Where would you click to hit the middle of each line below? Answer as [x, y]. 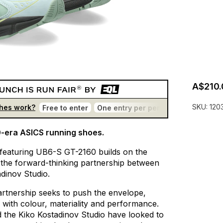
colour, [34, 204]
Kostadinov [58, 215]
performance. [133, 204]
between [143, 163]
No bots [195, 108]
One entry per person [135, 108]
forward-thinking [47, 163]
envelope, [127, 193]
